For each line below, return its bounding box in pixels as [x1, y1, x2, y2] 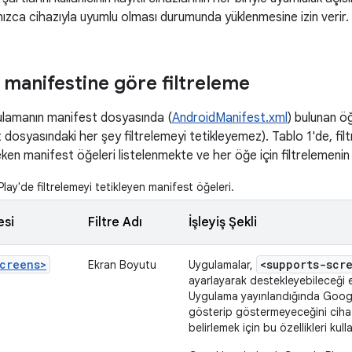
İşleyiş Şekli [189, 214, 257, 230]
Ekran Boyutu [88, 258, 156, 272]
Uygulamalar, [189, 258, 256, 272]
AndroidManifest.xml [172, 110, 288, 126]
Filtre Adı [88, 214, 142, 230]
